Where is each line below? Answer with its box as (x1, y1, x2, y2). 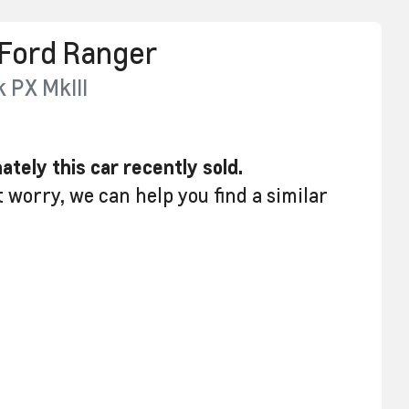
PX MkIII (11, 72, 89, 101)
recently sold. (119, 153, 244, 179)
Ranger (63, 33, 158, 71)
